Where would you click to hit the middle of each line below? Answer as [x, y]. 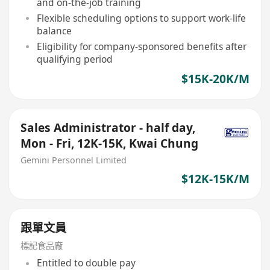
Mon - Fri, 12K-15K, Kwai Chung [110, 144]
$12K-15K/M [215, 179]
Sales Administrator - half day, [108, 128]
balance [54, 30]
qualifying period [74, 59]
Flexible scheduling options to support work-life [141, 18]
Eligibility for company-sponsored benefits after [141, 46]
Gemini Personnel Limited [74, 160]
